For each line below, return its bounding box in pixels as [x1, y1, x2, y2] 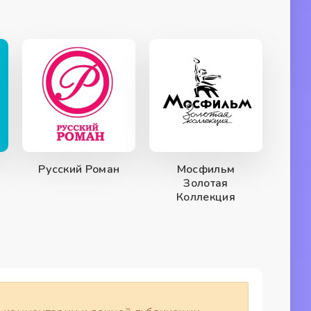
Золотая [183, 175, 228, 191]
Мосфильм [176, 161, 235, 177]
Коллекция [176, 189, 236, 205]
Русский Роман [38, 161, 120, 177]
